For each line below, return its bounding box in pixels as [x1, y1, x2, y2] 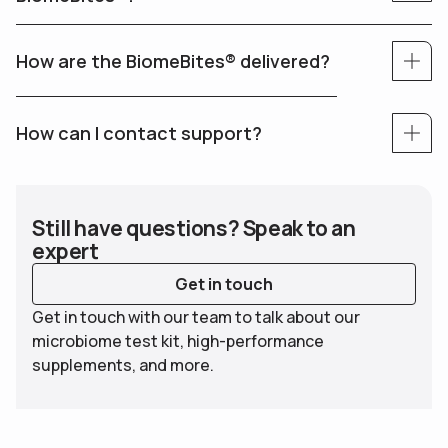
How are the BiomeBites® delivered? [16, 48, 330, 73]
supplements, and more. [32, 354, 214, 377]
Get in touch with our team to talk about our [32, 306, 360, 329]
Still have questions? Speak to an [32, 214, 356, 243]
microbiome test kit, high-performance [32, 330, 324, 353]
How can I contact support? [16, 120, 262, 145]
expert [32, 237, 99, 266]
